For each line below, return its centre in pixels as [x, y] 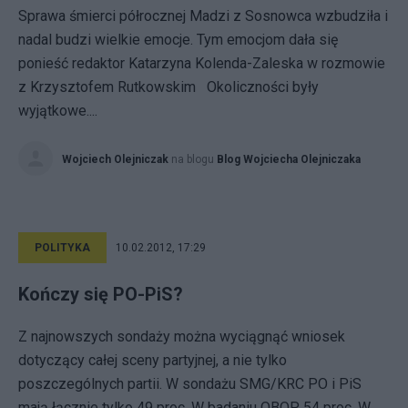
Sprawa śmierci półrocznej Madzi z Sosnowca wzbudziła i [203, 16]
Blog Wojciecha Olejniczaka [289, 159]
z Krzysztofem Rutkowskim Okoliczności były [168, 87]
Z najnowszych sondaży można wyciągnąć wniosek [182, 337]
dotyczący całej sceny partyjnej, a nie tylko [153, 360]
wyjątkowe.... [58, 111]
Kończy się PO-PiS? [101, 294]
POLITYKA [62, 248]
